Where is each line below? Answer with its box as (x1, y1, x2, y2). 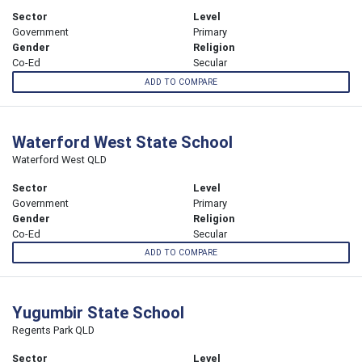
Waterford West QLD (12, 152, 107, 166)
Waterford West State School (12, 131, 233, 152)
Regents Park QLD (12, 322, 95, 337)
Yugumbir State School (12, 301, 184, 322)
